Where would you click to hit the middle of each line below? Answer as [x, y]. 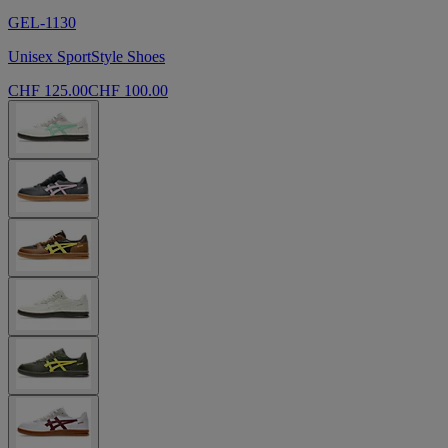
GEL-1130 [42, 23]
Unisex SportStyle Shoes [86, 57]
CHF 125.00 [48, 91]
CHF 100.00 [128, 91]
